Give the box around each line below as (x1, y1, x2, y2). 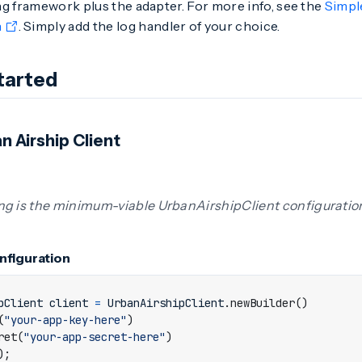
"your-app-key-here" (4, 313, 127, 327)
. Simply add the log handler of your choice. (18, 18, 280, 34)
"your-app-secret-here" (23, 330, 166, 344)
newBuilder (230, 296, 295, 310)
